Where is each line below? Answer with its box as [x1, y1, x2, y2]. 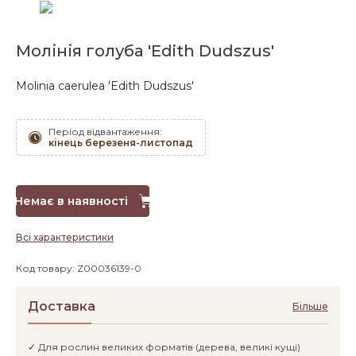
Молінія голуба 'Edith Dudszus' [16, 41, 274, 60]
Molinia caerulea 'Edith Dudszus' [16, 79, 194, 93]
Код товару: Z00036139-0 [16, 262, 141, 274]
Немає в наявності [14, 194, 131, 208]
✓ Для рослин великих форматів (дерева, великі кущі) [28, 341, 300, 353]
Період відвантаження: [48, 126, 162, 137]
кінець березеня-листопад [48, 137, 193, 149]
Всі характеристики [16, 231, 114, 243]
